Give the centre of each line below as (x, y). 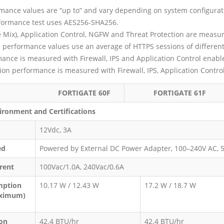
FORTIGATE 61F (179, 92)
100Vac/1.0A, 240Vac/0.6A (81, 166)
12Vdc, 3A (55, 129)
